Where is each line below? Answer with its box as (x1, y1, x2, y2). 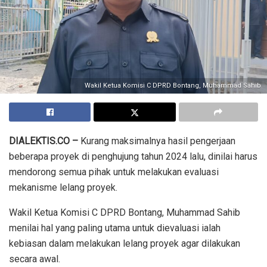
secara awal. (9, 253, 60, 265)
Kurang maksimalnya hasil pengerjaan (78, 135, 235, 147)
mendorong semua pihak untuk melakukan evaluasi (9, 166, 219, 178)
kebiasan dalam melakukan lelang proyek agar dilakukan (9, 237, 240, 249)
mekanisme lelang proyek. (9, 181, 117, 193)
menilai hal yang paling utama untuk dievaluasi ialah (9, 222, 221, 234)
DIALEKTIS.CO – (9, 135, 78, 147)
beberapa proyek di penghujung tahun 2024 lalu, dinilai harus (9, 150, 257, 162)
